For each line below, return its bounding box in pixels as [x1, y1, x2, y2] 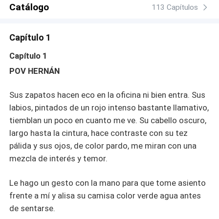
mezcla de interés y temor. [9, 153, 108, 164]
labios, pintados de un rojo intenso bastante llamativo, [9, 103, 209, 113]
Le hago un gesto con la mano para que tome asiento [9, 178, 206, 188]
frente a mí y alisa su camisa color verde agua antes [9, 191, 201, 201]
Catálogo [9, 1, 49, 13]
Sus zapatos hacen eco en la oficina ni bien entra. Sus [9, 90, 206, 100]
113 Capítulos [152, 2, 198, 12]
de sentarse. [9, 203, 56, 214]
